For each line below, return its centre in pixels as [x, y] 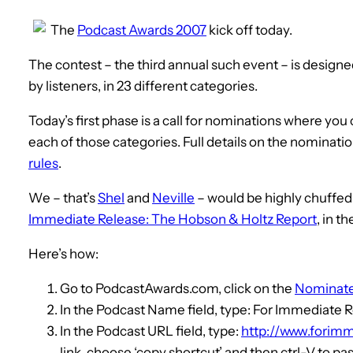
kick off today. [249, 30]
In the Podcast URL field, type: [150, 331]
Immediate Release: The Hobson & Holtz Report [173, 219]
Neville [173, 197]
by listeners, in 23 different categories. [143, 85]
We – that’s [63, 197]
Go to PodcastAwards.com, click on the [177, 288]
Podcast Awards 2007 [142, 30]
